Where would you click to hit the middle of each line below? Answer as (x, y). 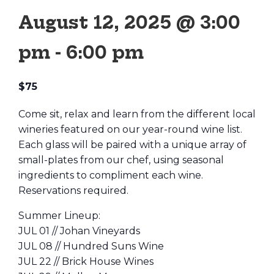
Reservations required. (73, 191)
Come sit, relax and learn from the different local (137, 114)
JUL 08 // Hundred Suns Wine (91, 246)
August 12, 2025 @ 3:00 (129, 22)
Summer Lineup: (59, 216)
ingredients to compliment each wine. (111, 175)
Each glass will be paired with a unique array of (132, 145)
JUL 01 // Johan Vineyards (79, 231)
